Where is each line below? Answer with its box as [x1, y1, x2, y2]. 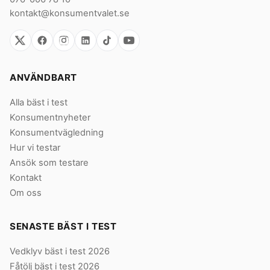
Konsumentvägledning [10, 127, 104, 139]
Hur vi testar [10, 142, 60, 154]
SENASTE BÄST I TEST [10, 221, 117, 233]
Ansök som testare [10, 157, 89, 169]
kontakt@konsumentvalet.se [10, 8, 130, 19]
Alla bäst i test [10, 97, 67, 108]
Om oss [10, 187, 42, 199]
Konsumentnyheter [10, 112, 90, 124]
